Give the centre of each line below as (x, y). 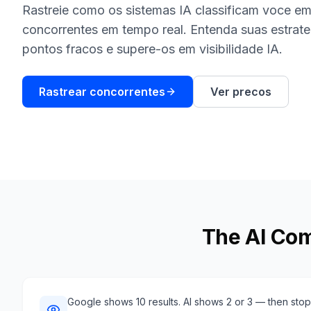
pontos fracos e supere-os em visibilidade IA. (152, 49)
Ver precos (241, 92)
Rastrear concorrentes (102, 92)
